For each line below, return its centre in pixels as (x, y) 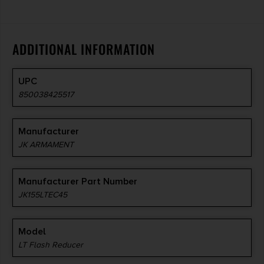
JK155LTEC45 (43, 194)
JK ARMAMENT (46, 144)
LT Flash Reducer (51, 245)
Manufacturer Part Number (78, 181)
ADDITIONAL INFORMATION (84, 49)
